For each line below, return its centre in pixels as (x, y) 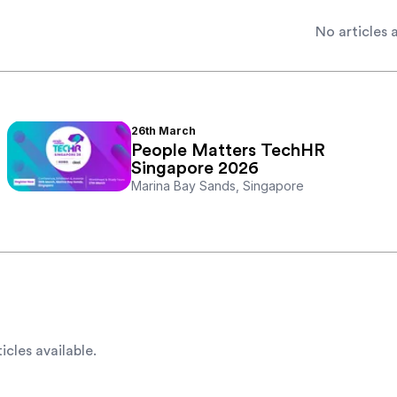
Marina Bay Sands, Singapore (218, 186)
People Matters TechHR (228, 151)
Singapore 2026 (195, 169)
